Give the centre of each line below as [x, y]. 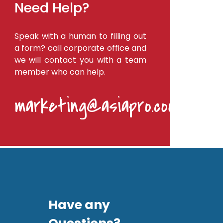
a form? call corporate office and [80, 48]
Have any [79, 205]
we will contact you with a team [80, 60]
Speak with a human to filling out [80, 36]
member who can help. [60, 72]
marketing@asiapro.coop [98, 106]
